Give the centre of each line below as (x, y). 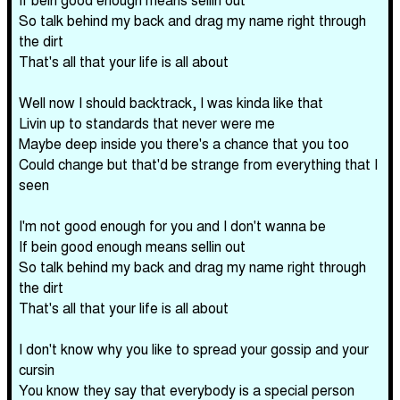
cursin (37, 369)
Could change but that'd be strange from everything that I (198, 164)
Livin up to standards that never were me (147, 123)
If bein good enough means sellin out (132, 246)
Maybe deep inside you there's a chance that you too (184, 143)
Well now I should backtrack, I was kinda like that (171, 102)
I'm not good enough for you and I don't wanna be (172, 225)
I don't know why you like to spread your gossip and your (194, 349)
